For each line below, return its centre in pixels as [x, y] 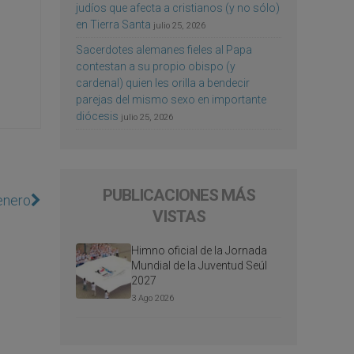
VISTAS [179, 216]
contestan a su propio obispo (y [156, 66]
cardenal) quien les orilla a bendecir [163, 83]
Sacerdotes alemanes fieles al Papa [164, 49]
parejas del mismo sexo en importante [171, 99]
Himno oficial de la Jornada [199, 250]
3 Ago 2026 [153, 298]
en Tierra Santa [113, 24]
